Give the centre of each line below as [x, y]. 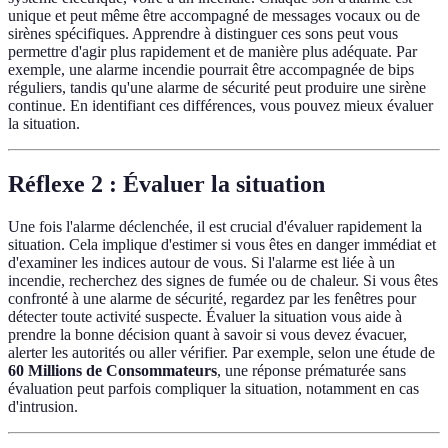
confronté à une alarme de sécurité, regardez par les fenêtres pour [212, 299]
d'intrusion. [43, 407]
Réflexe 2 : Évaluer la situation [166, 184]
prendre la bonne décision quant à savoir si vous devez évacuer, [207, 335]
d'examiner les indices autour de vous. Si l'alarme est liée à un [201, 263]
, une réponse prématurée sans [311, 371]
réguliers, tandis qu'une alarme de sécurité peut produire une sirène [217, 88]
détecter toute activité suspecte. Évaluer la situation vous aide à [205, 317]
